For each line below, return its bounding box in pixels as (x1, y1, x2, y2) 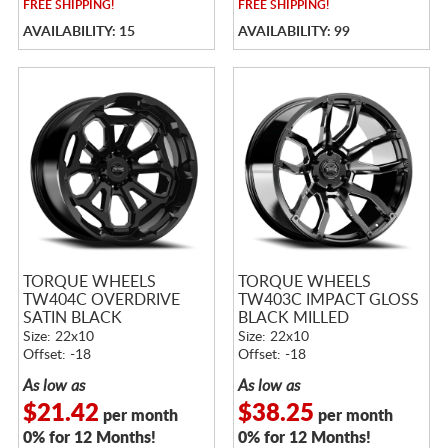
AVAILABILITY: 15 (22, 24, 135, 39)
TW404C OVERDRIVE (22, 291, 180, 308)
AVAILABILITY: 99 (237, 24, 350, 39)
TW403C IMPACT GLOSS (237, 291, 419, 308)
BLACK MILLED (237, 309, 349, 326)
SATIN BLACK (22, 309, 122, 326)
